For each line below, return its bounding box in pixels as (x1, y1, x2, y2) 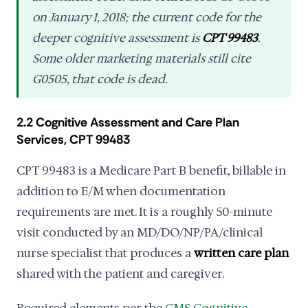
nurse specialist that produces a (16, 245, 194, 261)
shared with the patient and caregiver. (16, 266, 224, 281)
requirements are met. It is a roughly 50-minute (16, 204, 272, 219)
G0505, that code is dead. (32, 71, 168, 87)
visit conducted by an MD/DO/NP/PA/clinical (16, 225, 263, 240)
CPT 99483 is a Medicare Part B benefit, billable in (16, 163, 286, 178)
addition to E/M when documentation (16, 184, 225, 199)
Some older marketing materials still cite (32, 51, 251, 66)
